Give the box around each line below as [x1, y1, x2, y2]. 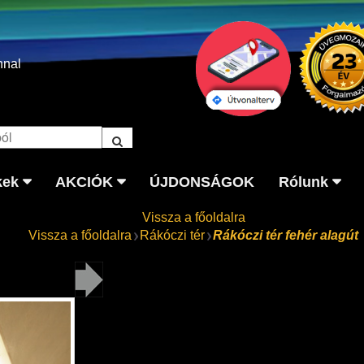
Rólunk [278, 173, 328, 190]
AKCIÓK [54, 173, 113, 190]
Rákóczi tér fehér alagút [213, 227, 358, 242]
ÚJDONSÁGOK [149, 173, 254, 190]
